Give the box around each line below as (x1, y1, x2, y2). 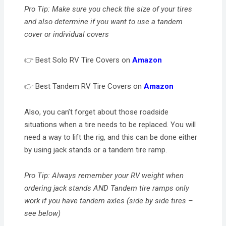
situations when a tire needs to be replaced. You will (24, 120, 196, 129)
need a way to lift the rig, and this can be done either (24, 132, 198, 142)
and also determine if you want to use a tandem (24, 17, 183, 26)
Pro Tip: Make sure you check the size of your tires (24, 5, 193, 14)
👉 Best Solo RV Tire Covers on (24, 55, 133, 65)
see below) (24, 209, 61, 218)
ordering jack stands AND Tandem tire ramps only (24, 184, 190, 193)
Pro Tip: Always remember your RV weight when (24, 171, 184, 180)
